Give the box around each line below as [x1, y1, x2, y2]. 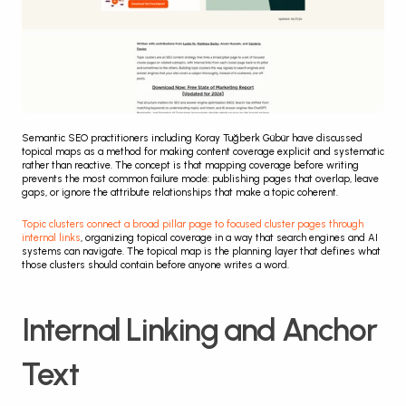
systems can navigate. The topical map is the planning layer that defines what [22, 246, 381, 258]
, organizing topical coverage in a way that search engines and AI [81, 232, 378, 245]
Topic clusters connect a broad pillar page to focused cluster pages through [22, 218, 363, 231]
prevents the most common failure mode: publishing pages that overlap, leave [22, 173, 379, 186]
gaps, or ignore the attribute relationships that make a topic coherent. [22, 187, 338, 199]
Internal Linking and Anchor [22, 311, 377, 350]
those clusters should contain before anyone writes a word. [22, 259, 289, 272]
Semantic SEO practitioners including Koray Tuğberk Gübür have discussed [22, 132, 362, 145]
